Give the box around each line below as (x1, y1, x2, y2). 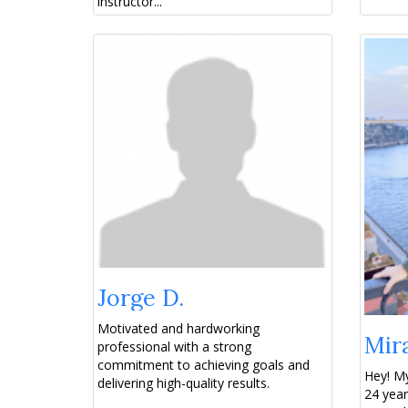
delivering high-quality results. (97, 374, 270, 393)
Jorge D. (97, 283, 184, 313)
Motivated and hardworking (97, 320, 260, 338)
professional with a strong (97, 338, 251, 356)
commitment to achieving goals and (97, 356, 310, 374)
